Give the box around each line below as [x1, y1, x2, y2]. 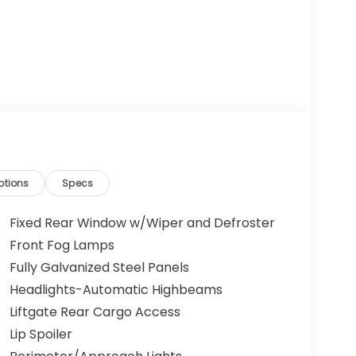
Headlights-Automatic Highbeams [9, 281, 222, 300]
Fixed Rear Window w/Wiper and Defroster [9, 214, 275, 233]
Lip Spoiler [9, 325, 72, 344]
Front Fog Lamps [9, 236, 114, 255]
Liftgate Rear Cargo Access [9, 303, 180, 322]
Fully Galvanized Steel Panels [9, 258, 189, 277]
